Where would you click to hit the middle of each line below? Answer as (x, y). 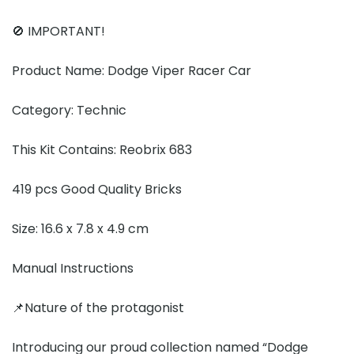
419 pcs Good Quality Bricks (98, 189)
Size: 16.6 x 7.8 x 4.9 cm (80, 228)
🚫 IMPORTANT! (60, 31)
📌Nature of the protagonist (100, 307)
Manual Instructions (74, 268)
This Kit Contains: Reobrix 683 (102, 149)
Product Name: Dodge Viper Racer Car (132, 70)
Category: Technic (69, 110)
